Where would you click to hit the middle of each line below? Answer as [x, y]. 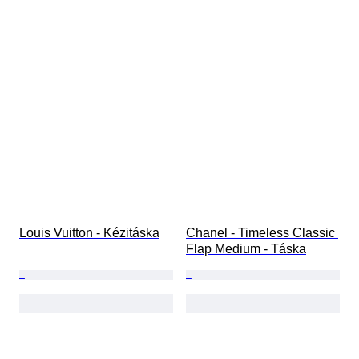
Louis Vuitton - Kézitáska [89, 233]
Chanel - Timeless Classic [262, 233]
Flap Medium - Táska [246, 249]
